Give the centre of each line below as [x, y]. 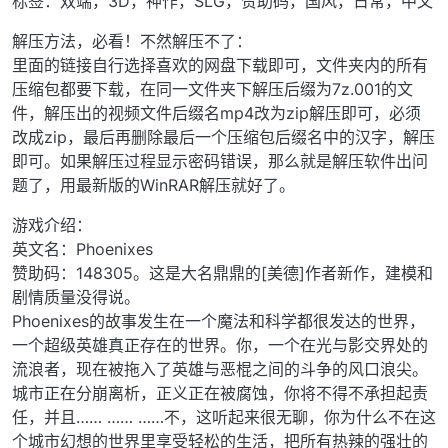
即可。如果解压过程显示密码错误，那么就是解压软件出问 [220, 160]
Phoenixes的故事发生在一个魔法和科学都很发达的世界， [218, 320]
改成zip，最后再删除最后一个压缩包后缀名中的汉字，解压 [223, 136]
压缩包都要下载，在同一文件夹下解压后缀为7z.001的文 [212, 88]
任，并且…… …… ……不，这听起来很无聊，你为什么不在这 [224, 416]
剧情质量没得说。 [76, 296]
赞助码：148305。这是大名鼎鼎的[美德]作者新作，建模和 [222, 272]
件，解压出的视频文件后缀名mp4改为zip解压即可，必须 [216, 112]
